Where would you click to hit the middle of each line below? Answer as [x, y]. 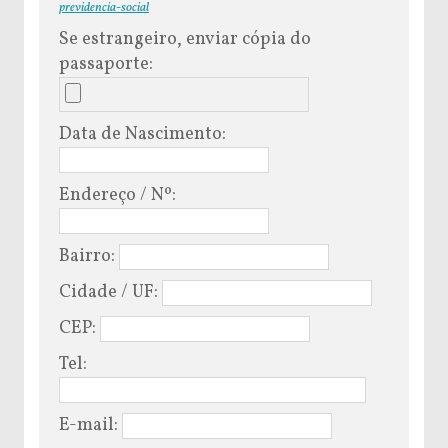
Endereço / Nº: [117, 195]
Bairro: [89, 256]
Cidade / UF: [110, 292]
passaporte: [106, 64]
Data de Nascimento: [142, 134]
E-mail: [90, 425]
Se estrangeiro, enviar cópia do [185, 39]
